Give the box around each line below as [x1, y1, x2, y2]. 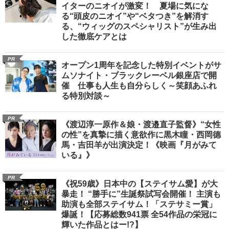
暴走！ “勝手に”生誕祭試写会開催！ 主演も [61, 189, 221, 198]
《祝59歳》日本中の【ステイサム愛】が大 [61, 179, 218, 188]
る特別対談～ [61, 91, 110, 100]
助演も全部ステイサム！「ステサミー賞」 [61, 199, 217, 209]
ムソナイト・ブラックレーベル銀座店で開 [61, 71, 217, 80]
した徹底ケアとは [61, 32, 127, 41]
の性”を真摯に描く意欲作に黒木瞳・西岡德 [61, 130, 221, 139]
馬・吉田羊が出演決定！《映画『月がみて [61, 140, 217, 149]
